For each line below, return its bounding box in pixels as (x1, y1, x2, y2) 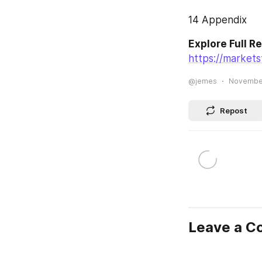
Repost (220, 105, 247, 115)
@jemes (188, 76, 217, 85)
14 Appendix (188, 14, 247, 26)
